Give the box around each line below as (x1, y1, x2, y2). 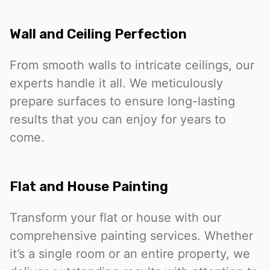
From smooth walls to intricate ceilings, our (10, 57, 254, 72)
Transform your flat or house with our (10, 210, 221, 225)
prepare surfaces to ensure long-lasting (10, 93, 235, 108)
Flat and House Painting (10, 178, 168, 195)
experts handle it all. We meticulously (10, 75, 223, 90)
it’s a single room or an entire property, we (10, 246, 250, 262)
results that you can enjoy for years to (10, 111, 226, 127)
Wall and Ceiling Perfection (10, 25, 187, 42)
